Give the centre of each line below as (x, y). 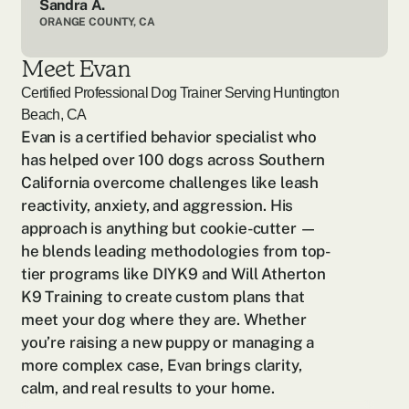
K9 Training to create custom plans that (163, 297)
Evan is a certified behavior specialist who (169, 137)
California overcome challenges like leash (170, 183)
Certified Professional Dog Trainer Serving (147, 93)
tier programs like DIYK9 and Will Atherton (173, 274)
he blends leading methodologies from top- (176, 251)
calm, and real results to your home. (148, 388)
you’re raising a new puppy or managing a (168, 342)
